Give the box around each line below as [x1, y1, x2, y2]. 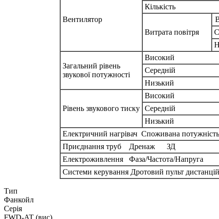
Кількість [143, 2, 175, 11]
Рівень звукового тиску [61, 104, 140, 113]
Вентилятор [61, 15, 102, 24]
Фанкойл [4, 196, 34, 204]
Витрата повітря [143, 28, 199, 37]
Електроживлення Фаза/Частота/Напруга [61, 155, 203, 164]
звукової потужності [61, 70, 130, 79]
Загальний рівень [61, 62, 122, 70]
